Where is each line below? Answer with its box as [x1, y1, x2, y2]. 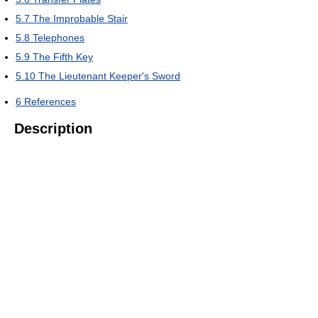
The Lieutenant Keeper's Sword [38, 70, 180, 82]
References [24, 96, 76, 107]
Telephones [33, 32, 84, 43]
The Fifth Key [33, 51, 93, 62]
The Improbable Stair [33, 13, 128, 24]
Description [14, 121, 92, 136]
